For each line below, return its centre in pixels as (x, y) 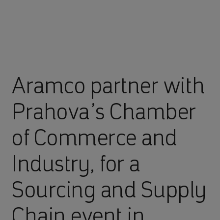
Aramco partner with (109, 85)
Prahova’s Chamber (104, 111)
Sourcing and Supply (109, 190)
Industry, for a (76, 164)
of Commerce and (95, 137)
